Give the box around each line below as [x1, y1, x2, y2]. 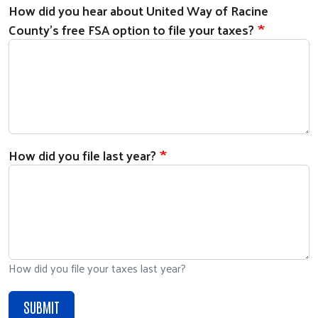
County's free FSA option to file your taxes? [9, 18, 254, 41]
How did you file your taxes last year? [9, 258, 186, 278]
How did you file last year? [9, 143, 156, 167]
